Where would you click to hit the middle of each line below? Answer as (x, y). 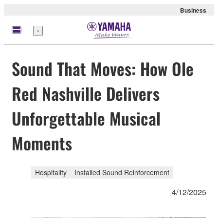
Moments (42, 143)
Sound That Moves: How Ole (103, 69)
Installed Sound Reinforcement (122, 172)
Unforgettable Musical (86, 118)
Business (193, 10)
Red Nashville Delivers (86, 93)
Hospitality (51, 172)
